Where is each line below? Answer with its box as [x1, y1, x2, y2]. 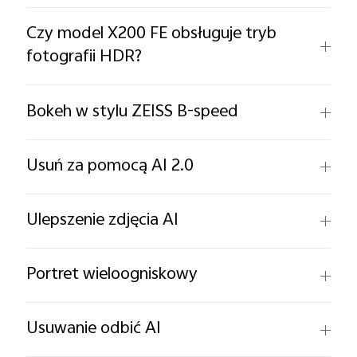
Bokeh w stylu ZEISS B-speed [26, 97, 239, 127]
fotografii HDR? [26, 43, 143, 73]
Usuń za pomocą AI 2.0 [26, 151, 194, 181]
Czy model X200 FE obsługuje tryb [26, 20, 277, 49]
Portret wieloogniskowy [26, 261, 198, 290]
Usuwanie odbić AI [26, 315, 162, 344]
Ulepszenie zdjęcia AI [26, 206, 179, 235]
